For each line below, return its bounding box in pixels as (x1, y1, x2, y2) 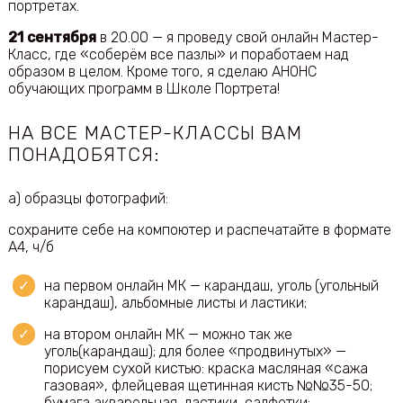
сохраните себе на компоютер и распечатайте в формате (7, 221, 391, 239)
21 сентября (7, 29, 96, 47)
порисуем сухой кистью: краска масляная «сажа (43, 360, 368, 378)
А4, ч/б (7, 238, 54, 256)
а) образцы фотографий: (7, 190, 168, 208)
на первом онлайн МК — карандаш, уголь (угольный (43, 277, 379, 295)
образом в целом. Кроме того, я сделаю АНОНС (7, 63, 317, 81)
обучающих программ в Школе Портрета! (7, 80, 280, 98)
